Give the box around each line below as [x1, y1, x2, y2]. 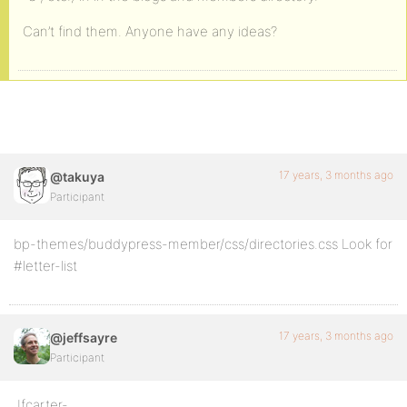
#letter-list [14, 257, 77, 274]
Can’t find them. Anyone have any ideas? [23, 23, 277, 40]
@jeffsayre [50, 330, 117, 345]
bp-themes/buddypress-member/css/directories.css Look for [14, 235, 392, 253]
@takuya [50, 169, 104, 184]
